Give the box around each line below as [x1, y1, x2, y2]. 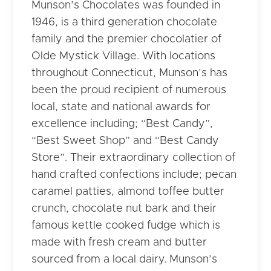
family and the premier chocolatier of [31, 34, 222, 45]
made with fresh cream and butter [31, 237, 207, 249]
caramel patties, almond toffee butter [31, 186, 225, 198]
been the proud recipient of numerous [31, 85, 227, 96]
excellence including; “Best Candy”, [31, 119, 214, 130]
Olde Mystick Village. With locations [31, 51, 216, 62]
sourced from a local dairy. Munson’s [31, 254, 218, 266]
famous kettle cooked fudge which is [31, 220, 221, 232]
